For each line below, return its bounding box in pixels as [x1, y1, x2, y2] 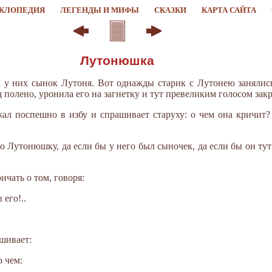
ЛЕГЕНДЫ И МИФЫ [59, 5, 139, 15]
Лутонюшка [80, 53, 154, 68]
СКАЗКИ [154, 5, 186, 15]
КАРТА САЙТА [201, 5, 256, 15]
